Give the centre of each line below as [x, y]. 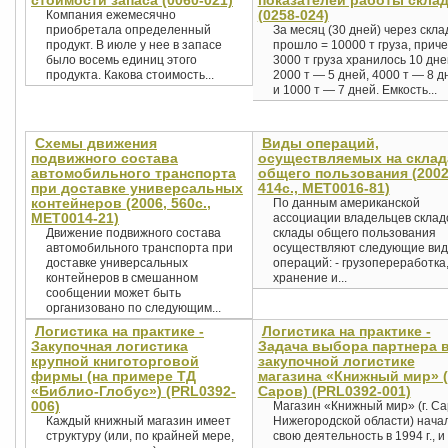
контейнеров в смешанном [122, 278]
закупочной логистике [336, 361]
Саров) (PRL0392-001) [334, 391]
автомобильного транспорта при [139, 248]
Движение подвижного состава [133, 233]
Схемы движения [96, 143]
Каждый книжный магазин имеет [138, 421]
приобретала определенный [128, 30]
